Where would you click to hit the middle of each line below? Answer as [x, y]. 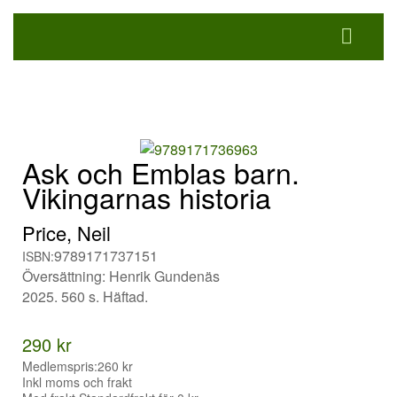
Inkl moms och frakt [77, 382]
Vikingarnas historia [147, 197]
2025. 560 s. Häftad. [85, 297]
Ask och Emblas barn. [161, 172]
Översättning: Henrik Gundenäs [121, 276]
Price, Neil [66, 233]
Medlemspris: [60, 366]
